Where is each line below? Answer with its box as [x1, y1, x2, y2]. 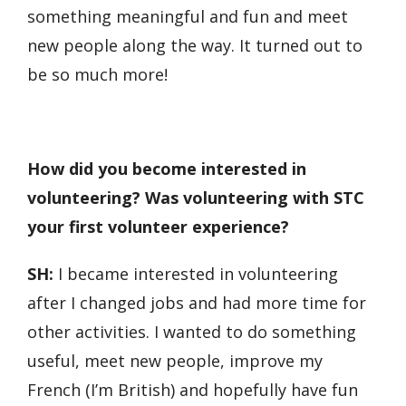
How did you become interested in [27, 158, 306, 179]
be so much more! [27, 63, 168, 85]
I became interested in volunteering [53, 263, 338, 285]
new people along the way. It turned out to [27, 34, 362, 56]
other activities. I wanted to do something [27, 321, 356, 343]
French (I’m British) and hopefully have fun [27, 379, 358, 401]
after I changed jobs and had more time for [27, 292, 366, 314]
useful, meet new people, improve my [27, 350, 323, 372]
